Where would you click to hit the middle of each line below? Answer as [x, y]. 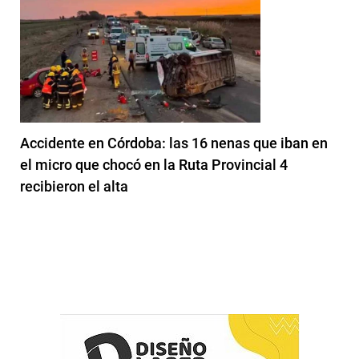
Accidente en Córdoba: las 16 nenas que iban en [174, 143]
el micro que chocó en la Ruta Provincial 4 [154, 164]
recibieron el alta [74, 186]
